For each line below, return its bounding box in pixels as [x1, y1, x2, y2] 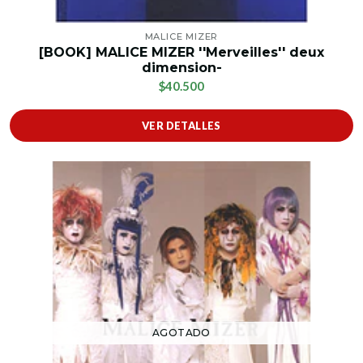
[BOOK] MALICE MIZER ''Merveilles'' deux [39, 45, 324, 61]
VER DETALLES [142, 119, 221, 133]
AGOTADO [152, 327, 211, 340]
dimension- [141, 60, 222, 76]
